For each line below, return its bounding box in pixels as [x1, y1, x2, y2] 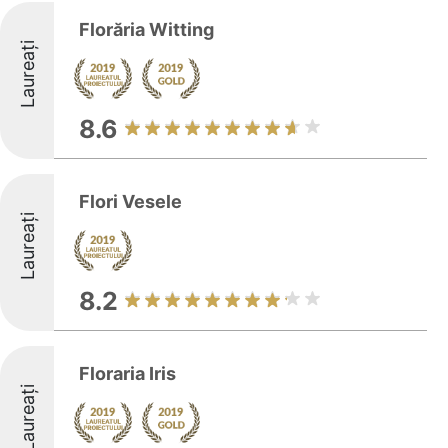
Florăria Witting [79, 19, 214, 40]
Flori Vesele [79, 191, 182, 212]
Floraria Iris [79, 363, 176, 384]
